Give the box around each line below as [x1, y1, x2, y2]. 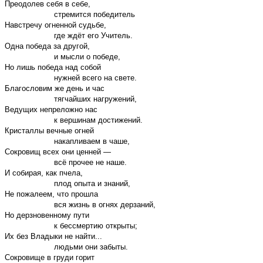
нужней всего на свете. [5, 73, 137, 82]
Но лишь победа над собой [5, 62, 101, 72]
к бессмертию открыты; [5, 221, 137, 230]
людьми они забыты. [5, 242, 128, 251]
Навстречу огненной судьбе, [5, 20, 106, 29]
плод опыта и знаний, [5, 178, 130, 188]
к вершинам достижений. [5, 115, 143, 124]
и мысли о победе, [5, 52, 120, 61]
